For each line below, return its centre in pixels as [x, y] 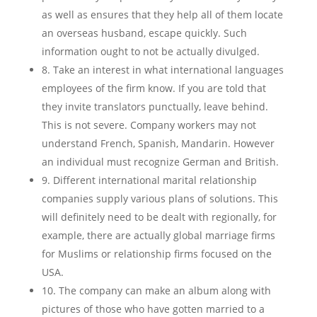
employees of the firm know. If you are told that [154, 88]
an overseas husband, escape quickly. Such [144, 33]
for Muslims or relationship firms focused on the [156, 254]
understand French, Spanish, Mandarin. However [158, 143]
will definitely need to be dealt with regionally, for [159, 217]
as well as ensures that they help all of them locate [162, 15]
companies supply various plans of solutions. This [160, 198]
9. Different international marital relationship [149, 180]
